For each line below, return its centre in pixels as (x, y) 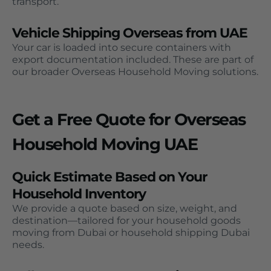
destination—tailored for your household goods (126, 220)
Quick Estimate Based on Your (109, 177)
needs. (28, 244)
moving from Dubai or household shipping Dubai (131, 232)
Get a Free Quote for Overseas (129, 119)
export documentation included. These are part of (133, 59)
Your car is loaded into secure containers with (122, 47)
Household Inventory (79, 194)
